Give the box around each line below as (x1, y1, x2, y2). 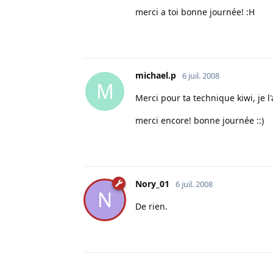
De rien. (135, 200, 168, 212)
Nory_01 (135, 177, 169, 190)
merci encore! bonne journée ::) (135, 114, 264, 126)
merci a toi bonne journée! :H (135, 5, 255, 18)
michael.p (135, 69, 176, 81)
